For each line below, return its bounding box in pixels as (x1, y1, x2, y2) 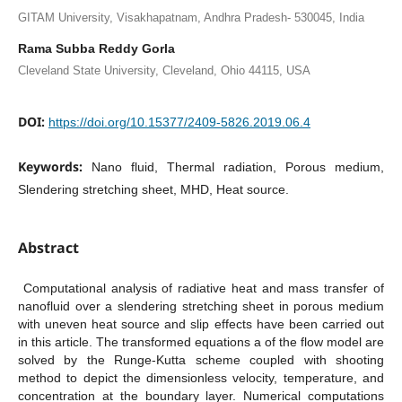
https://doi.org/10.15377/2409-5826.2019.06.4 (48, 115, 310, 130)
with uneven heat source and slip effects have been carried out (17, 317, 385, 332)
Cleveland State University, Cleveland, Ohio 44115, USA (17, 64, 310, 78)
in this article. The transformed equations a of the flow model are (17, 335, 385, 350)
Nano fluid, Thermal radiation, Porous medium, (91, 160, 385, 175)
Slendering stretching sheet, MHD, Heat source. (17, 182, 289, 197)
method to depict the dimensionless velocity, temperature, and (17, 371, 385, 386)
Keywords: (17, 158, 92, 176)
